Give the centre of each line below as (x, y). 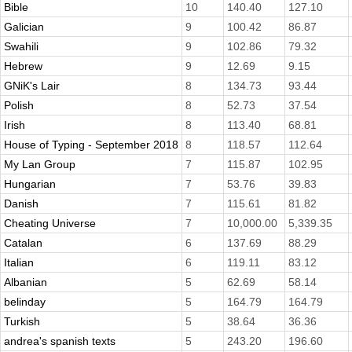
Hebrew (23, 66)
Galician (24, 27)
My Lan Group (40, 165)
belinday (25, 302)
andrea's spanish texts (60, 341)
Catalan (23, 243)
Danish (21, 204)
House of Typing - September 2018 (91, 145)
